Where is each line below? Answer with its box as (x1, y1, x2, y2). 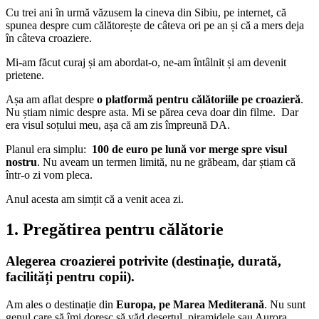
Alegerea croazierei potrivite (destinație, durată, (6, 253, 281, 268)
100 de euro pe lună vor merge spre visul (92, 143, 287, 156)
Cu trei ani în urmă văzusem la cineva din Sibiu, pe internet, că (6, 6, 286, 19)
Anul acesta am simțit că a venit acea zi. (6, 193, 184, 206)
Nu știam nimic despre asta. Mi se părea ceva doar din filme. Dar (6, 106, 298, 119)
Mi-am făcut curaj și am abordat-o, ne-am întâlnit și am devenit (6, 56, 286, 69)
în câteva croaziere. (6, 32, 92, 45)
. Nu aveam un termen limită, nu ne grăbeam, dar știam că (37, 156, 296, 169)
